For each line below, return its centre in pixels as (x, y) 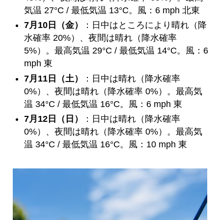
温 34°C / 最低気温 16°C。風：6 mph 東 (103, 104)
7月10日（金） (54, 25)
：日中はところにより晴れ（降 (145, 25)
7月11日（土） (54, 78)
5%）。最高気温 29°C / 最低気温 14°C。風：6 (116, 51)
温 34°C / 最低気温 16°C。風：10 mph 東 (106, 145)
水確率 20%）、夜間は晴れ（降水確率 (101, 38)
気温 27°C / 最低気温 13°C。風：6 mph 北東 (112, 10)
